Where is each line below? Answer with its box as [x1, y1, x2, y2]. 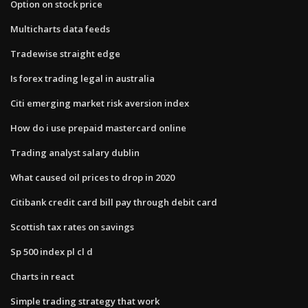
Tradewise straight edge [10, 47, 120, 60]
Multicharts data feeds [10, 22, 110, 35]
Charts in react [10, 269, 74, 283]
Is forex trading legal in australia [10, 71, 155, 85]
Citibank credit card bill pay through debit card [10, 195, 217, 208]
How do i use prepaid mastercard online [10, 121, 186, 134]
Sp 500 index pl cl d [10, 245, 93, 258]
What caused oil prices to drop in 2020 [10, 170, 175, 184]
